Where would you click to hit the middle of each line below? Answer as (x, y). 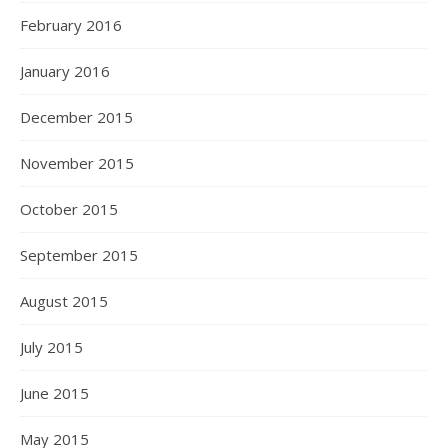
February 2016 (71, 25)
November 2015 (77, 163)
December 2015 (76, 117)
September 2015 (79, 255)
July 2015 (51, 347)
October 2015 (69, 209)
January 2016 (65, 71)
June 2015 (54, 393)
